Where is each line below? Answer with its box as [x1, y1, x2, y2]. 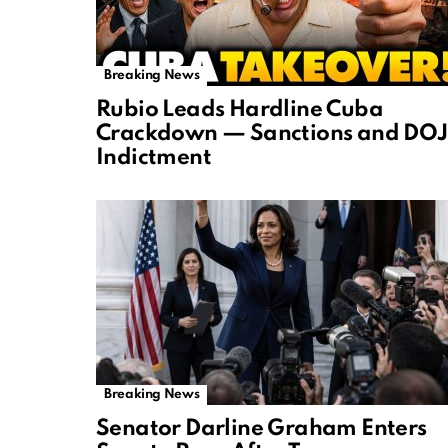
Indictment [96, 147, 212, 170]
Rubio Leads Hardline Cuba [96, 99, 383, 122]
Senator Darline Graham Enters [96, 418, 427, 441]
